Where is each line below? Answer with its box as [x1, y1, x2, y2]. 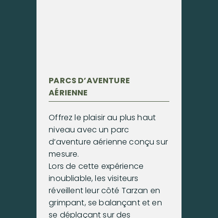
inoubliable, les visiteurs [49, 172, 139, 184]
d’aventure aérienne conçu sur [49, 136, 168, 147]
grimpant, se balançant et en [49, 197, 162, 208]
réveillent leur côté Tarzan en [49, 184, 161, 196]
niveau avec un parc [49, 124, 129, 135]
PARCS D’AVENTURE [49, 74, 130, 86]
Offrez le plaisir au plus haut [49, 111, 156, 123]
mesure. [49, 148, 79, 160]
